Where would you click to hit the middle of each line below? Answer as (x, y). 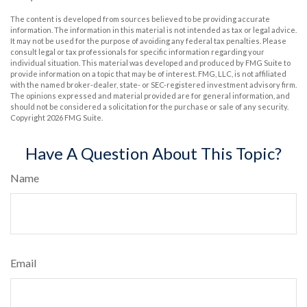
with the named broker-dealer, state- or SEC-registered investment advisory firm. (153, 85)
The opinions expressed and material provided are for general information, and (150, 96)
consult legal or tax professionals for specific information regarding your (137, 52)
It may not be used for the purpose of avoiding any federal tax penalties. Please (148, 41)
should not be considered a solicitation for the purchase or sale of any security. (149, 107)
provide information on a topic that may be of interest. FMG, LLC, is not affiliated (148, 74)
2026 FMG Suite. (75, 118)
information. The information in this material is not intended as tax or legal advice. (153, 30)
